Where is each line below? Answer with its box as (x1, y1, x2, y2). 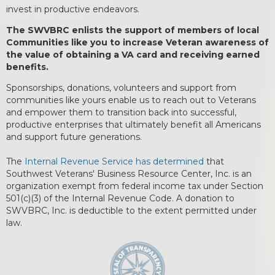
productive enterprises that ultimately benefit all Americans (6, 119, 261, 131)
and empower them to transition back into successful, (6, 107, 236, 118)
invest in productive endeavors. (6, 4, 139, 15)
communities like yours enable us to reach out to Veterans (6, 95, 256, 106)
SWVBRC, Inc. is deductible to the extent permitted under (6, 205, 257, 217)
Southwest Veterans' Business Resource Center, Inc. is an (6, 168, 252, 180)
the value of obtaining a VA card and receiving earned (6, 49, 260, 61)
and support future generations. (6, 131, 142, 143)
